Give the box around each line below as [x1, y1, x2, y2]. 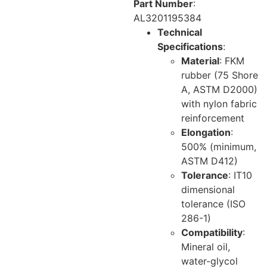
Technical [157, 26, 202, 38]
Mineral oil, [181, 241, 230, 253]
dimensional [181, 184, 235, 195]
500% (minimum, [181, 141, 256, 153]
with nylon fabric [181, 98, 257, 110]
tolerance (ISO [181, 198, 246, 210]
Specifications [157, 41, 223, 52]
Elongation [181, 126, 231, 138]
